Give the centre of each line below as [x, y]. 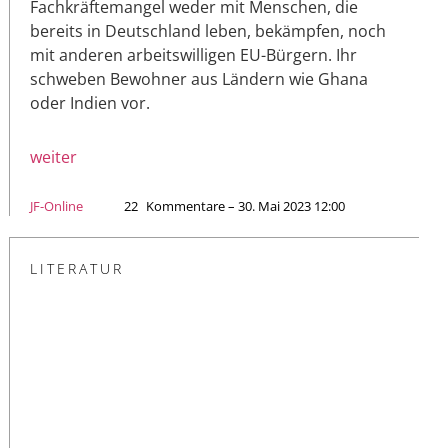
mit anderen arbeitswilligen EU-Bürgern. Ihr [193, 55]
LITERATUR [77, 269]
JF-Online [56, 206]
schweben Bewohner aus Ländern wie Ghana [199, 79]
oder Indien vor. [90, 103]
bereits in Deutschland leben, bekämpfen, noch [208, 31]
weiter [53, 157]
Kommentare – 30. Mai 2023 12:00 [245, 206]
